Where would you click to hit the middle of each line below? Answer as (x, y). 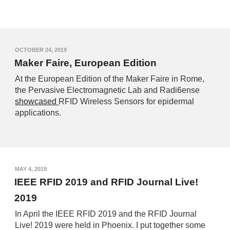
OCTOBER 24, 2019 (41, 50)
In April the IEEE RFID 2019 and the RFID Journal (106, 214)
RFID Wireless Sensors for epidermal (127, 102)
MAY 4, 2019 (31, 169)
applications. (38, 113)
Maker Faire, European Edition (86, 63)
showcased (37, 102)
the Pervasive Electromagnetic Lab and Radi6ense (108, 90)
